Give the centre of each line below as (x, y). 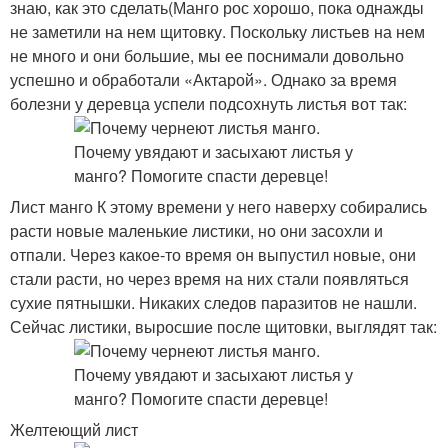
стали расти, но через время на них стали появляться (209, 278)
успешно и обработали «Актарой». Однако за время (203, 79)
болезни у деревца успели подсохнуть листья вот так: (208, 103)
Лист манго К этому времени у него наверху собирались (218, 206)
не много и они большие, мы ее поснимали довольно (207, 55)
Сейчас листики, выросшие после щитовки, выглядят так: (223, 326)
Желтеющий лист (74, 429)
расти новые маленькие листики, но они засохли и (196, 230)
